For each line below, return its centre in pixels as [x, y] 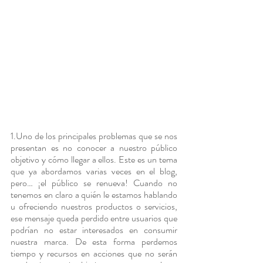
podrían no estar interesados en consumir [94, 230]
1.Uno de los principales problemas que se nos [94, 136]
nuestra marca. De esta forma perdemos [94, 242]
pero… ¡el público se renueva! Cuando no [94, 183]
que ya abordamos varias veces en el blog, [94, 171]
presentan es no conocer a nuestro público [94, 148]
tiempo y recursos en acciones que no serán [94, 254]
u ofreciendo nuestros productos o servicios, [94, 207]
